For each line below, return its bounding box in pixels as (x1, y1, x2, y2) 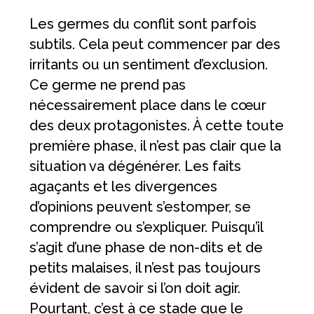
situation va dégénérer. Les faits (29, 158, 242, 175)
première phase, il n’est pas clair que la (29, 137, 282, 155)
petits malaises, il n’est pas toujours (29, 259, 261, 277)
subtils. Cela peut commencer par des (29, 36, 281, 53)
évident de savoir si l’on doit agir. (29, 280, 241, 297)
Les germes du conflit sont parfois (29, 15, 257, 33)
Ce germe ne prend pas (29, 76, 186, 94)
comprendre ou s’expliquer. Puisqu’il (29, 219, 264, 236)
